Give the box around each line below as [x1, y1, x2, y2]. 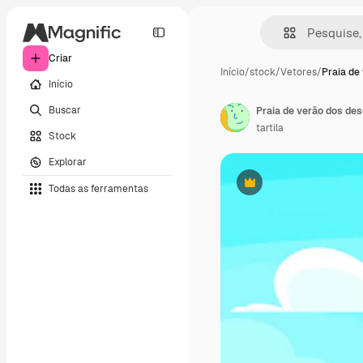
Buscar [49, 103, 81, 117]
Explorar [49, 155, 87, 169]
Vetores [280, 66, 317, 79]
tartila [256, 122, 284, 135]
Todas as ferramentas [49, 181, 148, 195]
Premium [248, 181, 291, 195]
